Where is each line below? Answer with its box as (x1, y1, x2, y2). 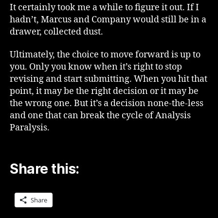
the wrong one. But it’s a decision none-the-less (10, 98, 203, 109)
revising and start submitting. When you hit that (10, 73, 207, 85)
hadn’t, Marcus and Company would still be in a (10, 14, 206, 25)
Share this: (10, 160, 79, 177)
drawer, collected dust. (10, 26, 103, 37)
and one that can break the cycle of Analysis (10, 110, 191, 121)
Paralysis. (10, 122, 50, 133)
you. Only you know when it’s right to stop (10, 61, 182, 73)
